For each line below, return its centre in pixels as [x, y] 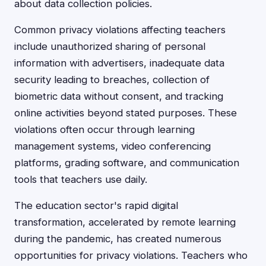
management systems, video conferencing [113, 146]
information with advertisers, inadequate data [119, 63]
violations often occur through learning [104, 129]
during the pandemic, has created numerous [118, 239]
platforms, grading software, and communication [127, 163]
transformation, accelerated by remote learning [125, 222]
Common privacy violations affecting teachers [120, 30]
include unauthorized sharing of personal [110, 46]
